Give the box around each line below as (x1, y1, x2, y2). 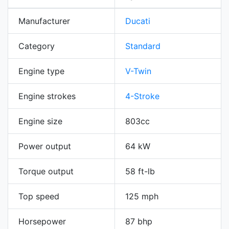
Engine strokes (18, 91, 76, 102)
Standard (125, 41, 161, 52)
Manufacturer (18, 16, 70, 27)
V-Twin (125, 66, 151, 77)
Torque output (18, 166, 74, 177)
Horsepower (18, 216, 66, 227)
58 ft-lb (125, 166, 155, 177)
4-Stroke (125, 91, 159, 102)
